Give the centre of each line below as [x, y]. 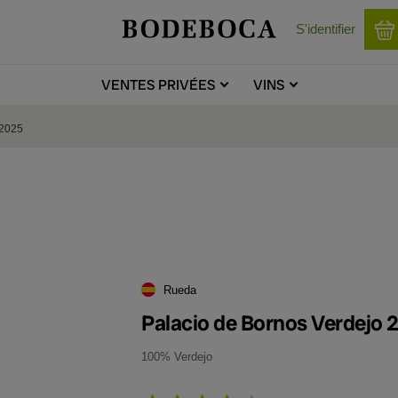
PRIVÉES [185, 85]
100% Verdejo [177, 356]
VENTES [128, 85]
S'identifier [326, 29]
